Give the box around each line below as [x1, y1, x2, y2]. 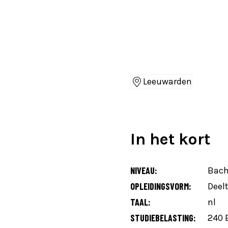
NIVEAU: [130, 164, 157, 176]
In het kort [130, 129, 210, 149]
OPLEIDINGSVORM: [130, 180, 191, 192]
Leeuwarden [143, 76, 192, 88]
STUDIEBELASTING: [130, 212, 196, 223]
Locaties [130, 87, 173, 99]
